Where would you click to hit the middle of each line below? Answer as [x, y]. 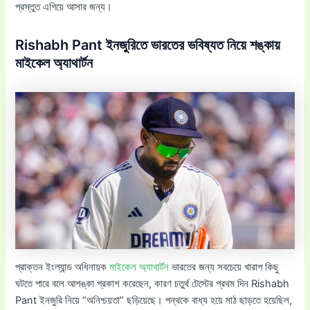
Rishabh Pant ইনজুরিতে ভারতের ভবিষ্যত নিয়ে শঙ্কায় [148, 45]
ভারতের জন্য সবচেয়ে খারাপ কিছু [224, 267]
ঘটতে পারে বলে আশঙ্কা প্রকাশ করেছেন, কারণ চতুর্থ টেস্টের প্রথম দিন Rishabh [153, 284]
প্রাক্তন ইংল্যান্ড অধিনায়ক [63, 267]
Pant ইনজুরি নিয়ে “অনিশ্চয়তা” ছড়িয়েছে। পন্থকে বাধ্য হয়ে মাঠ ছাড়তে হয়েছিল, [154, 301]
